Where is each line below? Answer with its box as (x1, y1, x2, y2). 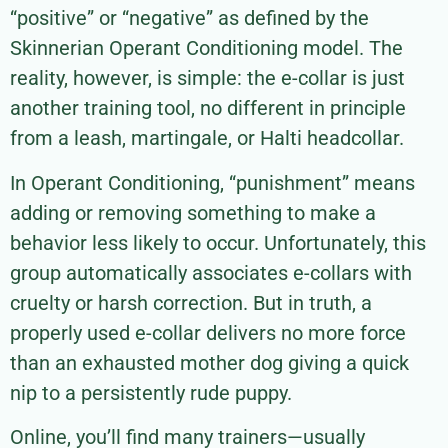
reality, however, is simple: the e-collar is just (10, 66, 405, 91)
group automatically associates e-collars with (10, 260, 412, 285)
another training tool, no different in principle (10, 96, 406, 121)
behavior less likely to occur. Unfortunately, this (10, 230, 426, 255)
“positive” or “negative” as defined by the (10, 6, 369, 31)
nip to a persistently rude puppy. (10, 380, 292, 405)
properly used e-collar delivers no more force (10, 320, 406, 345)
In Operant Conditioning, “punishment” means (10, 170, 415, 195)
